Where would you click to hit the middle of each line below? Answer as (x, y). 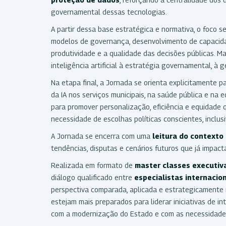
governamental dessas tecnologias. (109, 12)
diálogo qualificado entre (93, 177)
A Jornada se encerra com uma (102, 136)
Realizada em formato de (93, 165)
